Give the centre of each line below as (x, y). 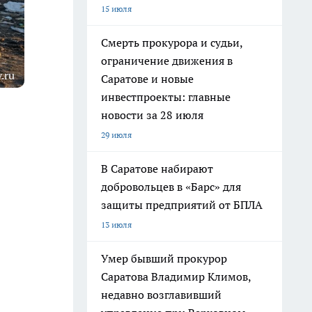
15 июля (116, 9)
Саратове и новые (147, 79)
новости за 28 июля (152, 115)
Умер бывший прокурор (164, 258)
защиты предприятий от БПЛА (182, 205)
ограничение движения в (167, 61)
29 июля (116, 135)
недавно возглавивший (161, 295)
